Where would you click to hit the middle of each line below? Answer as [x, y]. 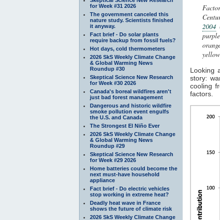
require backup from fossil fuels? [133, 40]
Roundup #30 [107, 69]
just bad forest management [126, 97]
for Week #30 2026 [113, 83]
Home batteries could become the [134, 168]
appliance [102, 180]
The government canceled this [129, 14]
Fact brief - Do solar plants [124, 34]
